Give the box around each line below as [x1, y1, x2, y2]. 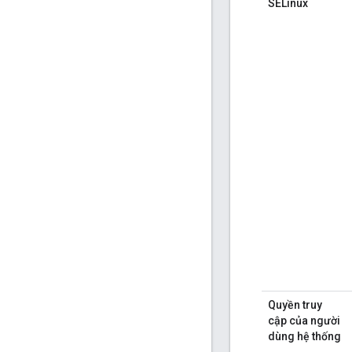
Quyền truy [268, 299, 322, 312]
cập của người [268, 314, 340, 328]
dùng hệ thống [268, 330, 341, 343]
